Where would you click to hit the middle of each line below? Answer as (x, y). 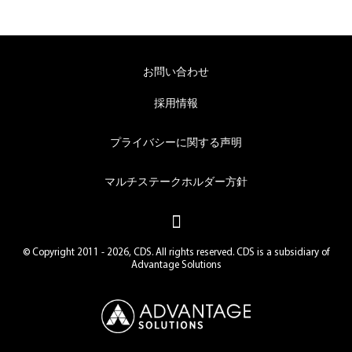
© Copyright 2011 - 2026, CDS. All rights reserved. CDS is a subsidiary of (176, 253)
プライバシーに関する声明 (176, 144)
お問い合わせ (176, 73)
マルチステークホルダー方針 (176, 183)
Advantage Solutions (176, 266)
